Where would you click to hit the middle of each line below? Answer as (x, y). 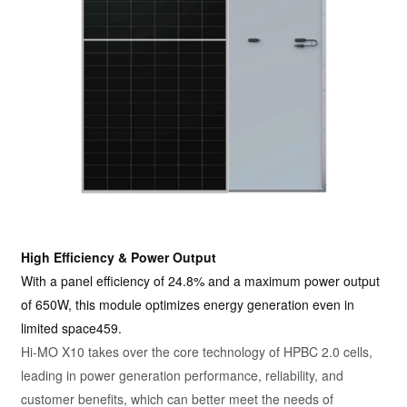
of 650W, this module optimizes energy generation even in (188, 304)
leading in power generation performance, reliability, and (183, 375)
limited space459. (72, 328)
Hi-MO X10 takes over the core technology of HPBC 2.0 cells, (197, 351)
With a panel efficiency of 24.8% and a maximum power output (201, 280)
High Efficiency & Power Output (119, 257)
